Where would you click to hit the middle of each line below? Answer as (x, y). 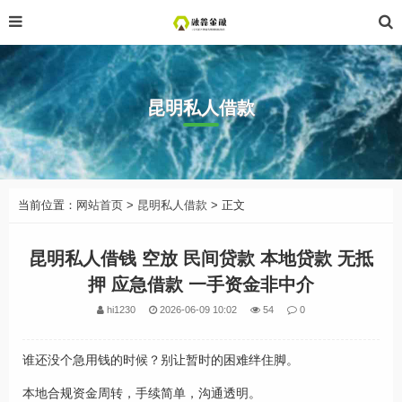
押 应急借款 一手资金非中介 (201, 284)
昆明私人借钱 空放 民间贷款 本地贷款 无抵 (201, 258)
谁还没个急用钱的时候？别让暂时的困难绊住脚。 (161, 360)
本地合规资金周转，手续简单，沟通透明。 (142, 393)
